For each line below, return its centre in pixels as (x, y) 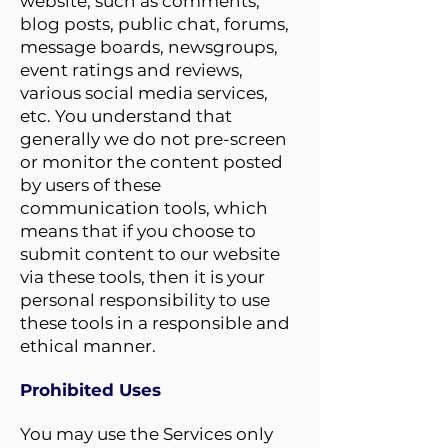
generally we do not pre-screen (153, 139)
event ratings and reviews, (131, 70)
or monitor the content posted (151, 162)
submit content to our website (150, 254)
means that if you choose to (138, 231)
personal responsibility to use (145, 300)
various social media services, (144, 93)
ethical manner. (88, 346)
